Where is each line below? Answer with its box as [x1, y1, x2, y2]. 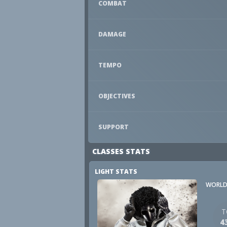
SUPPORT [98, 123, 129, 131]
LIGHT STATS [95, 167, 137, 176]
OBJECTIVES [98, 92, 135, 100]
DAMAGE [98, 30, 126, 39]
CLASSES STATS [92, 146, 150, 156]
